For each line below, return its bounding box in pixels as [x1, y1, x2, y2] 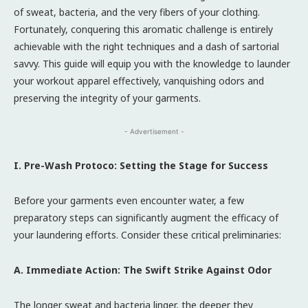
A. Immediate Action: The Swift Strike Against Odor [14, 263, 272, 276]
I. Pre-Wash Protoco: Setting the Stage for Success [14, 158, 268, 172]
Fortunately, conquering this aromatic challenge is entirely [14, 22, 273, 36]
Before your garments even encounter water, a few [14, 193, 244, 207]
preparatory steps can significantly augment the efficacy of [14, 210, 278, 224]
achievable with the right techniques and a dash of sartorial [14, 39, 279, 53]
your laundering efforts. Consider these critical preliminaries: [14, 228, 281, 241]
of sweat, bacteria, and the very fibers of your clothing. [14, 5, 260, 19]
